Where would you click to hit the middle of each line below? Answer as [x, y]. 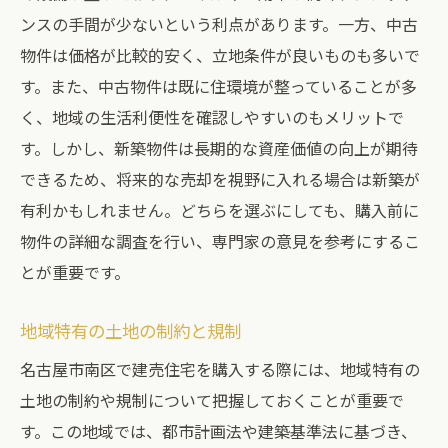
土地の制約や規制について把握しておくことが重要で [212, 400]
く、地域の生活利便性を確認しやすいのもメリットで [212, 117]
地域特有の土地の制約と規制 [130, 330]
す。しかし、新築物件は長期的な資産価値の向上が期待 [219, 148]
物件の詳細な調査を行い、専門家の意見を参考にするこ [220, 241]
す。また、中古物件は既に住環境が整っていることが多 [218, 86]
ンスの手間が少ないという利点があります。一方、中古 [219, 24]
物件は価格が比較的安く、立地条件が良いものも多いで [220, 55]
